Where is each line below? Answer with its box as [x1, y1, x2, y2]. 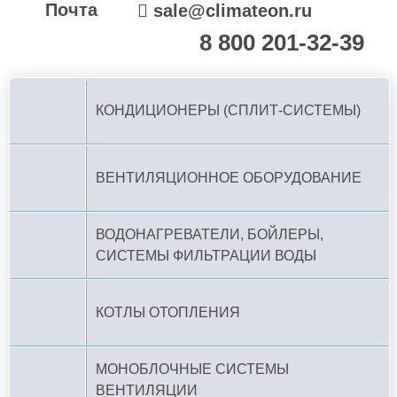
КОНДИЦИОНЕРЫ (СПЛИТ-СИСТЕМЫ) [96, 103, 361, 118]
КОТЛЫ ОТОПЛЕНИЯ [96, 305, 240, 320]
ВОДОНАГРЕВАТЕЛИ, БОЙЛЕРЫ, [96, 227, 323, 242]
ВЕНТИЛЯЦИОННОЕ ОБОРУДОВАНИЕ [96, 170, 362, 185]
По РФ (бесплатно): [33, 35, 196, 54]
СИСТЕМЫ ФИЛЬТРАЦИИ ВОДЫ [96, 248, 316, 263]
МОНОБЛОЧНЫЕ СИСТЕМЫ [96, 362, 289, 377]
